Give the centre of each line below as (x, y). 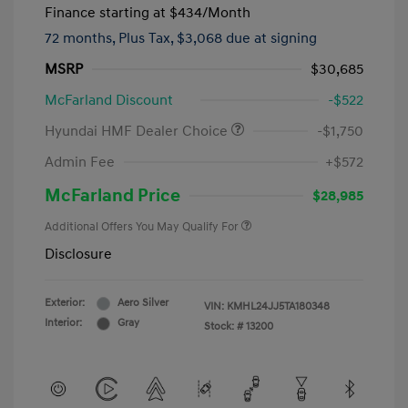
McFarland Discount (109, 101)
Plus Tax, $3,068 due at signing (218, 39)
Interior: (63, 323)
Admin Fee (80, 163)
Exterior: (65, 303)
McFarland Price (112, 196)
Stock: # (224, 327)
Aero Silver (143, 303)
